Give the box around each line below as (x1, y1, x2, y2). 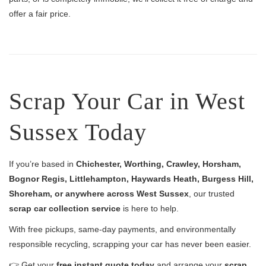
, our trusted (189, 189, 235, 198)
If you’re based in (9, 159, 76, 169)
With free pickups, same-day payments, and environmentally (9, 224, 236, 234)
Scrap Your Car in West (9, 88, 245, 115)
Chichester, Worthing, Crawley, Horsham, (76, 159, 241, 169)
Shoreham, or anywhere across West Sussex (9, 189, 189, 198)
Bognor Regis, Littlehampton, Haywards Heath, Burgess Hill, (9, 174, 254, 183)
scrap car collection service (9, 204, 121, 213)
